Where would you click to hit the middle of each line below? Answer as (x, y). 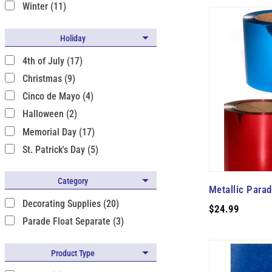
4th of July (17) (52, 61)
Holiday (73, 38)
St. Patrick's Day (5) (60, 149)
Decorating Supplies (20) (70, 204)
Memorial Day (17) (58, 132)
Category (73, 181)
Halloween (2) (49, 114)
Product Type (73, 253)
